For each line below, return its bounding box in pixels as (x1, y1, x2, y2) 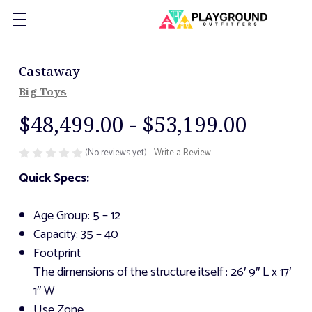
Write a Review (154, 146, 211, 161)
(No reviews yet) (85, 146, 147, 160)
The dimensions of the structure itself (33, 262, 223, 283)
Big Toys (19, 84, 67, 98)
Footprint (33, 243, 81, 265)
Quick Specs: (19, 168, 89, 189)
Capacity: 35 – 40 (33, 224, 118, 246)
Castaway (19, 63, 79, 79)
